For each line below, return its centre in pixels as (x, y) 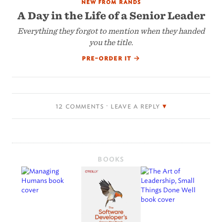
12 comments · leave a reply (108, 106)
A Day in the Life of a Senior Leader (111, 15)
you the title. (111, 42)
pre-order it (108, 58)
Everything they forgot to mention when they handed (111, 30)
